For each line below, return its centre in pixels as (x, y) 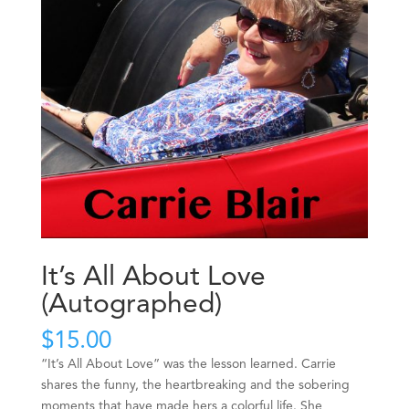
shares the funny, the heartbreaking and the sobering (195, 386)
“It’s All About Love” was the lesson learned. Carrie (188, 365)
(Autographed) (131, 305)
